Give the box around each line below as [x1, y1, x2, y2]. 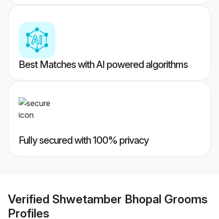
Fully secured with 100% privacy [19, 134, 149, 147]
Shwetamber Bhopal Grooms [52, 192, 208, 206]
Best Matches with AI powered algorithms [19, 59, 188, 71]
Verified [8, 192, 52, 206]
